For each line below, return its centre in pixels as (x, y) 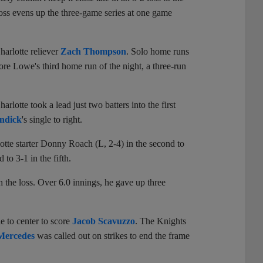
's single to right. (52, 119)
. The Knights (161, 221)
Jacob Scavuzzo (104, 221)
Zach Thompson (93, 51)
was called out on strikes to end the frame (112, 235)
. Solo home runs (158, 51)
